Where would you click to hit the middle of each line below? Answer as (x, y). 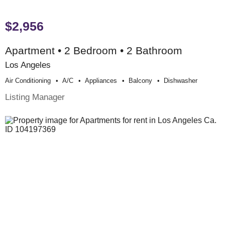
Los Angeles (28, 65)
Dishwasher (181, 80)
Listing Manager (35, 97)
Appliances (101, 80)
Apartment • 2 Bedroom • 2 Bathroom (94, 50)
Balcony (140, 80)
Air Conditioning (28, 80)
